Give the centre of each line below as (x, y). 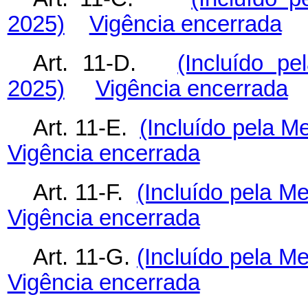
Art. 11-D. (106, 64)
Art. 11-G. (85, 257)
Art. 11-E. (87, 128)
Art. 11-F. (85, 193)
